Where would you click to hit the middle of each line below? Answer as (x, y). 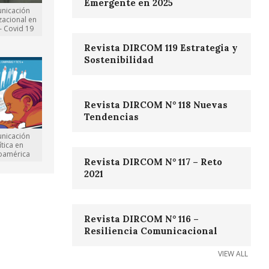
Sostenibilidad (119, 60)
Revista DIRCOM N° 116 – (141, 219)
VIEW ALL (233, 254)
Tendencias (111, 117)
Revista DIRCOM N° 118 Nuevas (156, 105)
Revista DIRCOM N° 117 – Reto (153, 162)
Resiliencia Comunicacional (150, 231)
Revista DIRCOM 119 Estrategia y (161, 48)
